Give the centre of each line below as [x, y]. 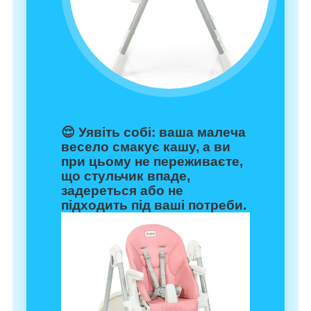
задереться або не [122, 191]
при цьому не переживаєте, [152, 162]
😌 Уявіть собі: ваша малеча [153, 133]
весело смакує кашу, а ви [146, 147]
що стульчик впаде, [126, 176]
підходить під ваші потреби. [154, 205]
